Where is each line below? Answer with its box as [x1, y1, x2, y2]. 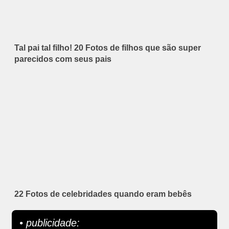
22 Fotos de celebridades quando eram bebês [14, 190, 192, 199]
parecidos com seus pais [14, 55, 111, 64]
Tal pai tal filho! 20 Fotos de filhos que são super [14, 43, 201, 53]
